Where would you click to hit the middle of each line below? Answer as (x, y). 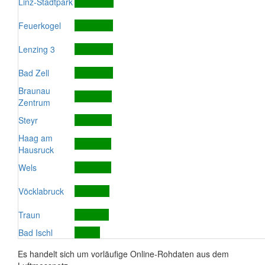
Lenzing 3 (37, 49)
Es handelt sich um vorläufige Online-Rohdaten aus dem (123, 254)
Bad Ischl (35, 232)
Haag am (35, 138)
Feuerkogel (40, 25)
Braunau (34, 91)
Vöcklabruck (41, 191)
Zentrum (34, 102)
